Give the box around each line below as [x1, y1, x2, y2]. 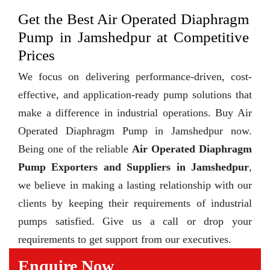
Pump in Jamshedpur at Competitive [18, 29, 249, 46]
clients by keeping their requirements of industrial [18, 197, 252, 210]
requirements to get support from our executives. [18, 233, 231, 246]
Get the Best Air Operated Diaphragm [18, 11, 249, 28]
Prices [18, 47, 55, 64]
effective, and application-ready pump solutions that [18, 89, 252, 101]
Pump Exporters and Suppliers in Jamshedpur [18, 161, 249, 174]
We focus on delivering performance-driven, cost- [18, 71, 252, 83]
